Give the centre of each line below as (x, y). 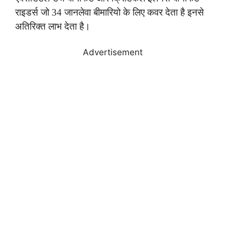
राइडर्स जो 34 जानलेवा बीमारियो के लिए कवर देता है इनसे (109, 12)
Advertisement (113, 52)
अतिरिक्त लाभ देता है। (53, 26)
